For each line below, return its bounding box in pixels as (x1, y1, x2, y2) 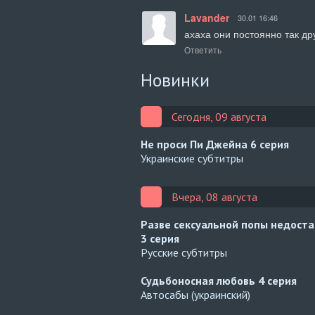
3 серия (141, 231, 179, 245)
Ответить (184, 44, 221, 56)
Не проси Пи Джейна (141, 137, 250, 151)
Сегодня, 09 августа (172, 110, 266, 124)
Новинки (141, 68, 210, 91)
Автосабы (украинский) (141, 288, 250, 302)
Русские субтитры (141, 245, 227, 259)
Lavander (184, 11, 229, 25)
